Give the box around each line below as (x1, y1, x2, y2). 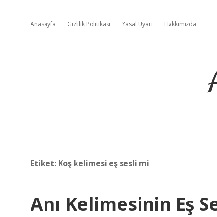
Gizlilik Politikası (67, 20, 110, 28)
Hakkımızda (164, 20, 196, 28)
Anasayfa (31, 20, 56, 28)
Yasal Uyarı (122, 20, 153, 28)
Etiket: (31, 158, 58, 169)
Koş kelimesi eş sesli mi (58, 158, 149, 169)
